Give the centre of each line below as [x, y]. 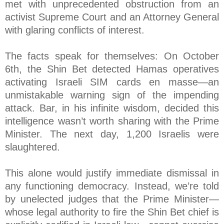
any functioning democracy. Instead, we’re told [112, 186]
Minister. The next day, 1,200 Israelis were [112, 134]
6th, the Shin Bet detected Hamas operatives [112, 69]
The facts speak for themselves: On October [112, 56]
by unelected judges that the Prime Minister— [112, 199]
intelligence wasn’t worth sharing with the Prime [112, 121]
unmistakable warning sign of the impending [112, 95]
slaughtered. [32, 147]
